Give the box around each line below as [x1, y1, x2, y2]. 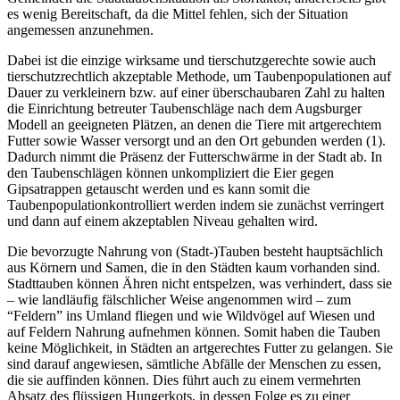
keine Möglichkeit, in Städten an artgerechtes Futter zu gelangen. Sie [7, 340, 393, 356]
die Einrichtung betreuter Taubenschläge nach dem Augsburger [7, 101, 362, 117]
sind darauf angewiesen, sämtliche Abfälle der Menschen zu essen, [7, 356, 381, 372]
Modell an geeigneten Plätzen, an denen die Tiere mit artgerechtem [7, 117, 381, 133]
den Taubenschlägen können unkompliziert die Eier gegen [7, 165, 334, 181]
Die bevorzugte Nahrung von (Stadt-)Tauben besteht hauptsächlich [7, 244, 383, 260]
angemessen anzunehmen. [7, 22, 154, 38]
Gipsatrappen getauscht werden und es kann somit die [7, 181, 310, 197]
